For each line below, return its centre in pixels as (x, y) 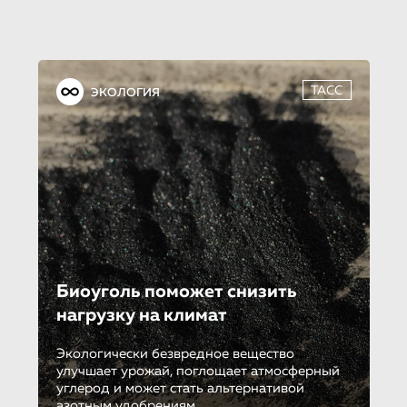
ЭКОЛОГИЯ (125, 94)
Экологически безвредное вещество (175, 354)
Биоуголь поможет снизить (176, 292)
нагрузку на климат (141, 316)
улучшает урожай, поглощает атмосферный (198, 372)
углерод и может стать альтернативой (180, 389)
